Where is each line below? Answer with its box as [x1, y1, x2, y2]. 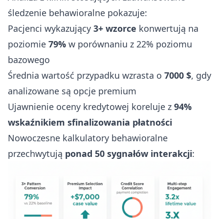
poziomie [8, 38, 48, 50]
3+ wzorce [93, 22, 136, 34]
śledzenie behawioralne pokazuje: [8, 6, 147, 19]
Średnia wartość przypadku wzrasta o [8, 69, 164, 81]
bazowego [8, 53, 50, 66]
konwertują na [136, 22, 198, 34]
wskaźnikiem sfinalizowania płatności [8, 116, 172, 128]
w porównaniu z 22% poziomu [66, 38, 192, 50]
